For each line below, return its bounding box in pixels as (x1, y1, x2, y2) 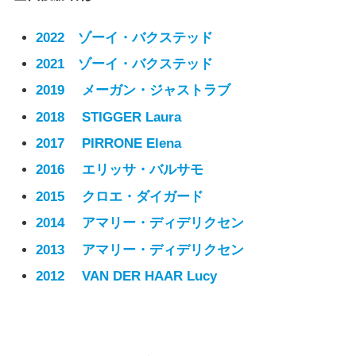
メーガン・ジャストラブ (64, 83, 231, 99)
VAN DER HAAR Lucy (78, 269, 218, 284)
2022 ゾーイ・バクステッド (36, 29, 214, 45)
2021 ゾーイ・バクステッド (36, 56, 214, 72)
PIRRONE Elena (64, 136, 182, 152)
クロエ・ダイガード (64, 188, 204, 204)
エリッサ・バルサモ (64, 162, 204, 178)
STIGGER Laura (64, 109, 182, 125)
